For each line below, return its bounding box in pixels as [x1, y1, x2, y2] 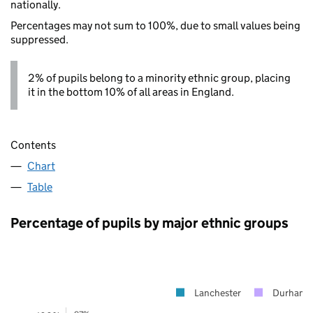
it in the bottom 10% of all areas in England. [28, 85, 234, 99]
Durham [272, 286, 307, 299]
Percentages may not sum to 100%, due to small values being [10, 18, 300, 32]
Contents [10, 138, 56, 152]
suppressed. [10, 32, 68, 46]
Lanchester [194, 286, 241, 299]
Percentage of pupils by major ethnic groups [10, 214, 289, 231]
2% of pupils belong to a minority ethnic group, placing [28, 71, 291, 85]
